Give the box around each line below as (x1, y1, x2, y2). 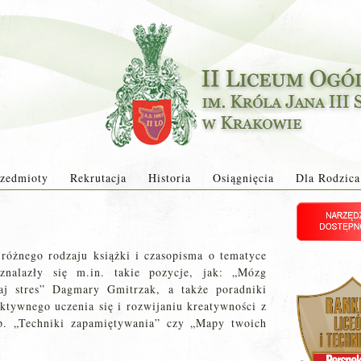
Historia (147, 170, 191, 185)
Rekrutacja (69, 170, 127, 185)
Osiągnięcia (212, 170, 274, 185)
